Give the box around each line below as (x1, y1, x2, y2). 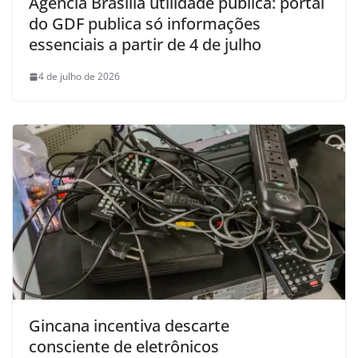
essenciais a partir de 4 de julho (29, 34, 261, 56)
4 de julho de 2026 (38, 70, 120, 84)
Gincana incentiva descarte (29, 315, 229, 337)
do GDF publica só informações (29, 13, 261, 35)
